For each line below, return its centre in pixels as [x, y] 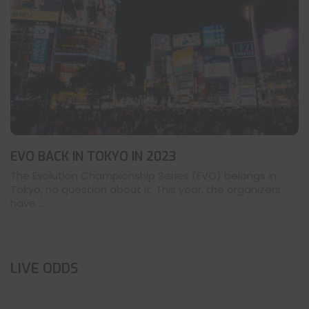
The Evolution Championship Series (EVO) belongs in [143, 176]
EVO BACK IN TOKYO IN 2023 [93, 157]
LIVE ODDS [44, 269]
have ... [28, 203]
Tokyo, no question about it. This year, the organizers [146, 190]
